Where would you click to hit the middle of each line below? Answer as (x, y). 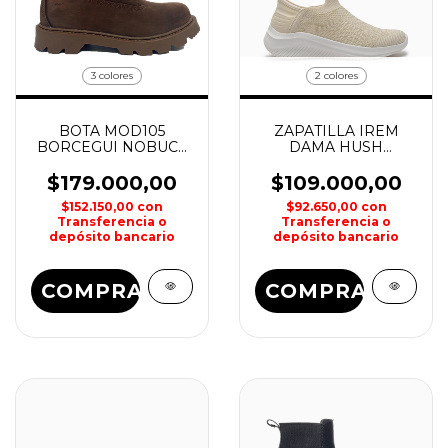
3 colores (112, 75)
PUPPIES (336, 163)
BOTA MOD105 (112, 131)
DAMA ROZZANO (112, 163)
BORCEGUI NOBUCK (112, 147)
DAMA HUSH (336, 147)
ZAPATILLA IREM (336, 131)
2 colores (336, 75)
